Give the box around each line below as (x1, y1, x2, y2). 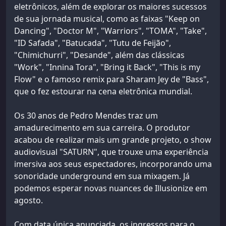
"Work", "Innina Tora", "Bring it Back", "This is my (14, 61, 200, 73)
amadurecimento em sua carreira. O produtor (14, 122, 190, 133)
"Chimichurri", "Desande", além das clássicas (14, 49, 185, 61)
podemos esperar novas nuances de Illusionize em (14, 182, 207, 194)
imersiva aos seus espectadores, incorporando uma (14, 158, 212, 169)
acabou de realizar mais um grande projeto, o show (14, 134, 211, 145)
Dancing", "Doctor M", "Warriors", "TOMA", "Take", (14, 25, 207, 36)
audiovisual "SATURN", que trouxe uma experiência (14, 146, 208, 157)
